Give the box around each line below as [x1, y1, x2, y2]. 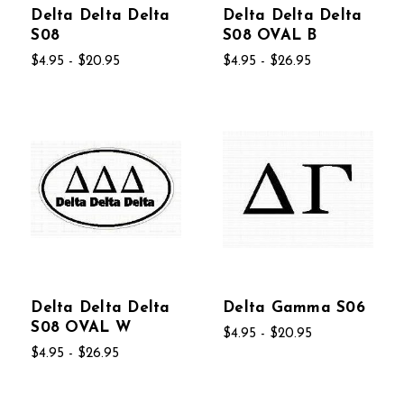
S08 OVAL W [31, 319, 131, 335]
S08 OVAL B [223, 27, 317, 43]
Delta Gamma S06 [223, 299, 365, 316]
